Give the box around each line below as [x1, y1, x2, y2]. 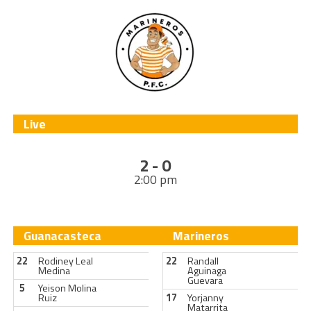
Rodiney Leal [37, 253, 93, 269]
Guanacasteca [23, 226, 101, 245]
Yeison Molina [37, 280, 96, 296]
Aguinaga [187, 263, 226, 278]
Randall [187, 253, 219, 269]
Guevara [187, 273, 223, 288]
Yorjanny [187, 290, 224, 305]
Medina [37, 263, 70, 278]
